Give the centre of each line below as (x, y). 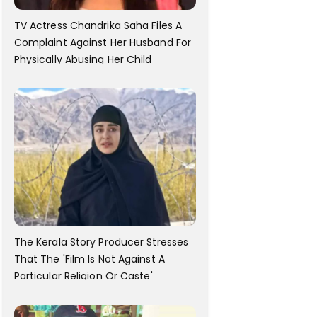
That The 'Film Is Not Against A (89, 259)
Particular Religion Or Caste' (83, 276)
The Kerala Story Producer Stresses (101, 242)
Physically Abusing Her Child (83, 59)
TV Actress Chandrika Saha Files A (98, 25)
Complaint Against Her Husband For (103, 42)
